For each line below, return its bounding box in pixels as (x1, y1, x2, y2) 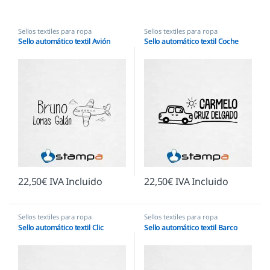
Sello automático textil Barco (143, 222, 237, 233)
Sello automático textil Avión (17, 36, 110, 47)
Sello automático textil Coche (143, 36, 239, 47)
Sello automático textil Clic (17, 222, 104, 233)
